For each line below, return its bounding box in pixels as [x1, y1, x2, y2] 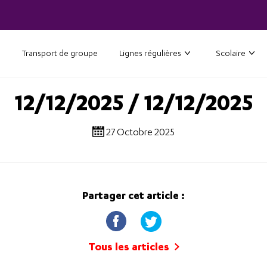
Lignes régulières [119, 48, 181, 58]
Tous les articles [88, 240, 172, 253]
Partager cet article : [82, 188, 185, 201]
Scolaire [216, 48, 246, 58]
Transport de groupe [22, 48, 98, 58]
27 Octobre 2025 [106, 126, 175, 137]
